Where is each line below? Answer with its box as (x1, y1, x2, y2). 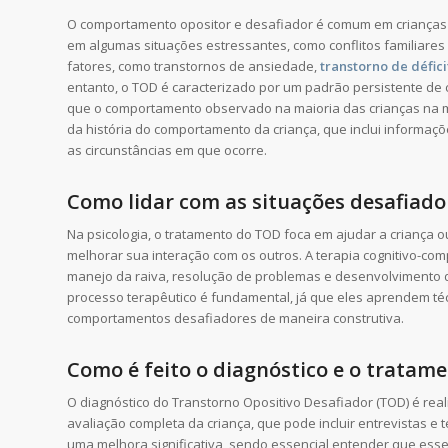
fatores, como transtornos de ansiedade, (67, 57, 320, 76)
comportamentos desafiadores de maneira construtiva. (67, 309, 404, 328)
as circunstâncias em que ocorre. (67, 141, 267, 160)
